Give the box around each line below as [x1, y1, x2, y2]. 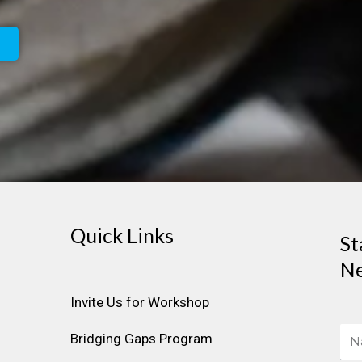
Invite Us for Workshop [69, 294, 209, 311]
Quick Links [69, 223, 174, 248]
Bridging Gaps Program [69, 330, 213, 347]
